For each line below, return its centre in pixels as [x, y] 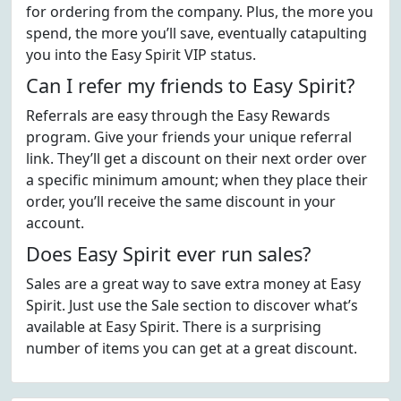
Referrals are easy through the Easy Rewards [178, 115]
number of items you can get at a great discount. [192, 348]
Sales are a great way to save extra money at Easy [193, 284]
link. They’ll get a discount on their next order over [196, 158]
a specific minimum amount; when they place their [197, 180]
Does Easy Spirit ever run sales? [168, 254]
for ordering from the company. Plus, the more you [200, 12]
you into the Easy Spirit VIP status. [141, 55]
